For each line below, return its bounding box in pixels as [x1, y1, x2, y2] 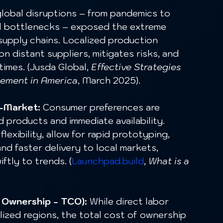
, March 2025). [78, 75, 140, 87]
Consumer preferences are [40, 102, 162, 113]
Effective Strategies [91, 61, 183, 73]
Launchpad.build [72, 155, 144, 167]
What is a [148, 155, 192, 167]
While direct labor [87, 196, 171, 208]
